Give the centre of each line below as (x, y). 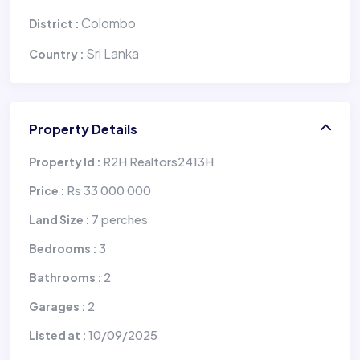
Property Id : (66, 161)
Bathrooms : (66, 277)
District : (55, 23)
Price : (48, 190)
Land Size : (60, 219)
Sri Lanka (112, 53)
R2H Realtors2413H (158, 161)
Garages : (58, 306)
